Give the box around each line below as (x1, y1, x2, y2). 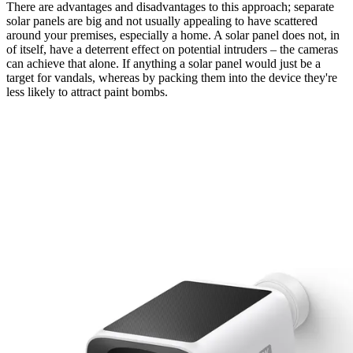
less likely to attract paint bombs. (6, 85, 168, 99)
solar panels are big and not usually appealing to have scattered (6, 14, 318, 28)
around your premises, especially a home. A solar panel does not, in (6, 28, 340, 43)
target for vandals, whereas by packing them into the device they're (6, 71, 337, 85)
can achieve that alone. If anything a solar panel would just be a (6, 57, 321, 71)
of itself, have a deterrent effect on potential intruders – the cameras (6, 43, 338, 57)
